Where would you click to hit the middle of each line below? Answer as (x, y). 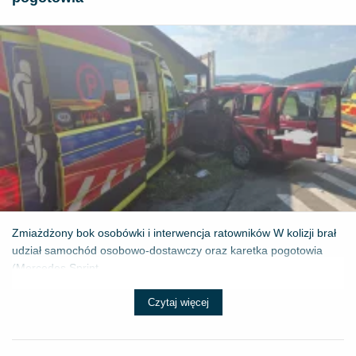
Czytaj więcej (178, 303)
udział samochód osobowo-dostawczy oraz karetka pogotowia (167, 251)
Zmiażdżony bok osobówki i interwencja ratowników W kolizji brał (174, 233)
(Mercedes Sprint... (60, 268)
